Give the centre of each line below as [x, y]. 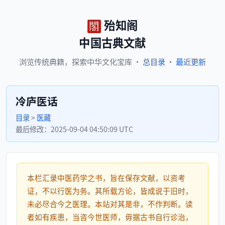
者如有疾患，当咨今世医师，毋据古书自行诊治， [110, 217]
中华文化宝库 [109, 61]
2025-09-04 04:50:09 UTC [92, 129]
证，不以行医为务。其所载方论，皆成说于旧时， [110, 191]
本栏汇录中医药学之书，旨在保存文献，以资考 [106, 178]
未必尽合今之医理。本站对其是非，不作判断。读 [110, 204]
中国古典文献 [113, 42]
